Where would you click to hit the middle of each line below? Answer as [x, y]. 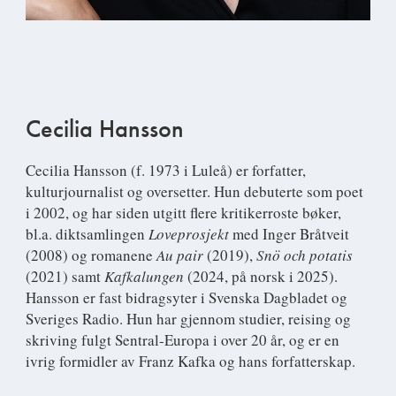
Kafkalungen [146, 277]
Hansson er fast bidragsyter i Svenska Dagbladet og [187, 298]
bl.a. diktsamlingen [87, 234]
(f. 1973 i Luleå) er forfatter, [218, 171]
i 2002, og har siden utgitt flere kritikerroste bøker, [183, 213]
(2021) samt [65, 277]
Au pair [180, 255]
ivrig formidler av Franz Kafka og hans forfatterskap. [190, 362]
